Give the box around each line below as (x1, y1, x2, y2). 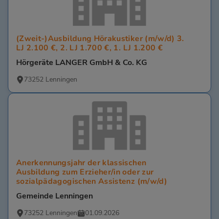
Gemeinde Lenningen (16, 191, 93, 202)
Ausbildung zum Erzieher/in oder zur (16, 167, 154, 178)
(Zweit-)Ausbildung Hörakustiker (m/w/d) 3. (16, 33, 184, 44)
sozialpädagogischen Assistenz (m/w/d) (16, 176, 167, 187)
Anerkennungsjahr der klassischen (16, 157, 147, 169)
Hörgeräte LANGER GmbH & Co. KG (16, 57, 147, 68)
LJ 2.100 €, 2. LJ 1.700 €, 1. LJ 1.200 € (16, 43, 163, 54)
